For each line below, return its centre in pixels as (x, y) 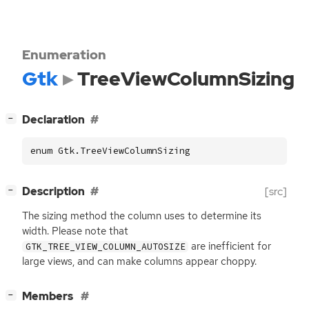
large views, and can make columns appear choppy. (139, 262)
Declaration (53, 120)
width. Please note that (75, 231)
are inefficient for (230, 247)
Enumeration (64, 54)
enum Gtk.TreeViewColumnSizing (110, 150)
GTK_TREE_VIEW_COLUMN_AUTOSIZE (105, 247)
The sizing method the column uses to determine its (142, 216)
